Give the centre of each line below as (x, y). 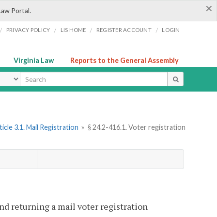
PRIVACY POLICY (28, 30)
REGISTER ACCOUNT (124, 30)
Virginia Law (34, 60)
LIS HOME (73, 30)
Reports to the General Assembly (124, 60)
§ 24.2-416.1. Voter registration (136, 127)
